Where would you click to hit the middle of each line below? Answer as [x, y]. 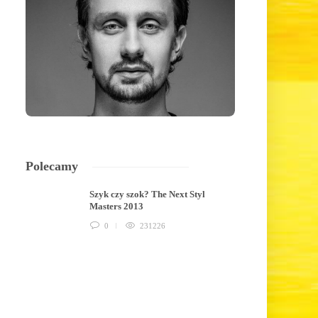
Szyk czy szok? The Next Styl [148, 194]
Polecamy [52, 166]
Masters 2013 [118, 207]
